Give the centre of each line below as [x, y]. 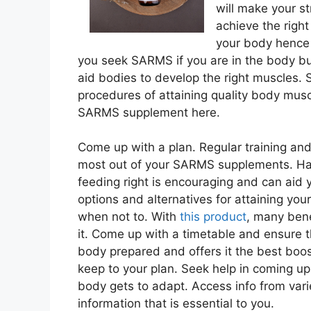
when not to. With [129, 217]
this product [213, 217]
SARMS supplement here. [149, 112]
